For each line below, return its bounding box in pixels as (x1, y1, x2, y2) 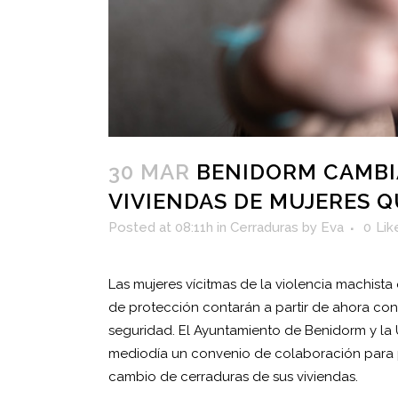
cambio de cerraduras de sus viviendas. (108, 369, 358, 386)
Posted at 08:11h (108, 219, 213, 236)
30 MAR (108, 159, 190, 186)
